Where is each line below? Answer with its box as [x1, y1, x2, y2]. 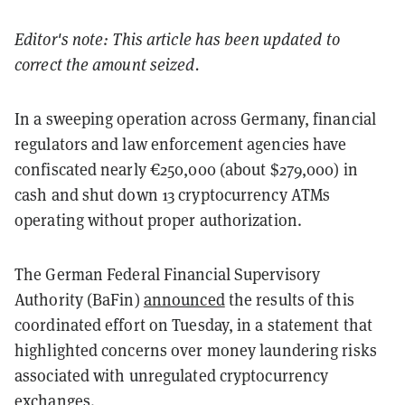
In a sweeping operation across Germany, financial [14, 108, 376, 129]
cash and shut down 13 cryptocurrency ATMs [14, 184, 331, 205]
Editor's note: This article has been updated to [14, 28, 340, 50]
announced [143, 288, 225, 310]
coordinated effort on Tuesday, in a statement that [14, 314, 373, 335]
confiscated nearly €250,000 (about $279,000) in [14, 158, 358, 180]
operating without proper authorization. [14, 209, 302, 231]
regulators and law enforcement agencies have [14, 133, 347, 155]
